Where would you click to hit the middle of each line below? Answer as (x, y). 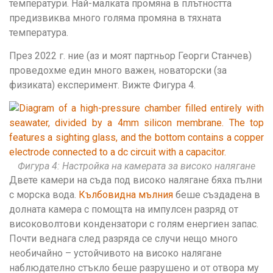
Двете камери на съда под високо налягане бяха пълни (136, 180)
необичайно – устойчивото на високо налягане (115, 253)
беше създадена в (217, 195)
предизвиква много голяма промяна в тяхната (115, 18)
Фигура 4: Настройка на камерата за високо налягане (136, 166)
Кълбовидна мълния (126, 195)
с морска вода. (44, 195)
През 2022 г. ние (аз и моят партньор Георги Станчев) (130, 56)
